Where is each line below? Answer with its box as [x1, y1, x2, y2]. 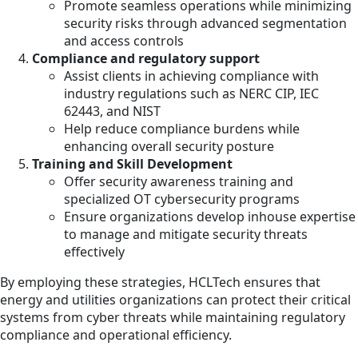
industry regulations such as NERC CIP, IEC [64, 85, 319, 103]
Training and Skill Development [32, 155, 233, 173]
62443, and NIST [64, 102, 161, 121]
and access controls [64, 32, 184, 50]
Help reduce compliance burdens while [64, 120, 300, 138]
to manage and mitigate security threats [64, 225, 308, 244]
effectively [64, 243, 125, 261]
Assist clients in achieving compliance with [64, 67, 319, 86]
